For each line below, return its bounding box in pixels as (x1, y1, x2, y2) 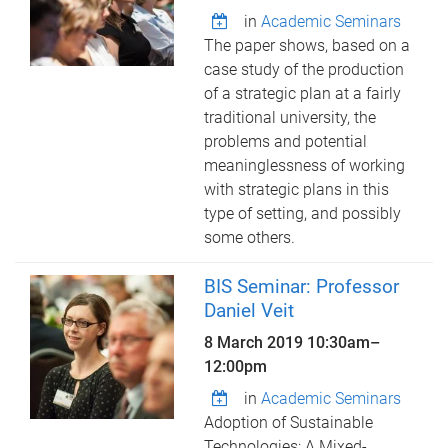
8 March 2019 (204, 333, 308, 352)
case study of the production (204, 60, 405, 79)
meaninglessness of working (204, 156, 406, 175)
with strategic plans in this (204, 180, 390, 199)
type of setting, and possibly (204, 204, 402, 223)
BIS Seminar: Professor (204, 275, 400, 298)
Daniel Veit (204, 299, 295, 322)
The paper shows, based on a (204, 36, 411, 55)
